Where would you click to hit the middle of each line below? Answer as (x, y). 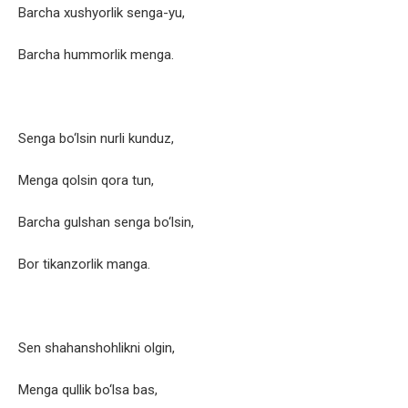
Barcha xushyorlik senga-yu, (102, 13)
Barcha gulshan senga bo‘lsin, (106, 223)
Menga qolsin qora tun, (86, 181)
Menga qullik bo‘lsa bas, (88, 390)
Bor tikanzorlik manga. (84, 265)
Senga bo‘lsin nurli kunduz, (96, 139)
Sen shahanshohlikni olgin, (97, 348)
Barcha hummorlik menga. (96, 55)
